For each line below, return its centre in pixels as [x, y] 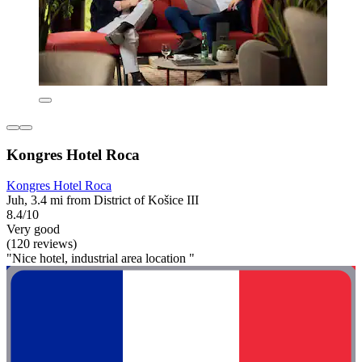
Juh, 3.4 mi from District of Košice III [103, 200]
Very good [33, 229]
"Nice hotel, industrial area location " [101, 259]
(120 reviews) [42, 244]
